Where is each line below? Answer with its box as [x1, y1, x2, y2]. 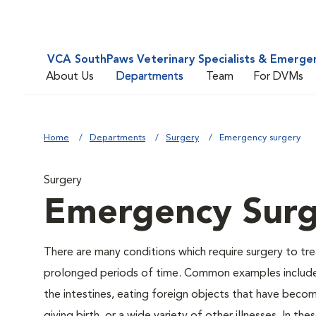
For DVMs [253, 71, 303, 83]
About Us [46, 71, 94, 83]
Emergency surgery [219, 133, 300, 142]
